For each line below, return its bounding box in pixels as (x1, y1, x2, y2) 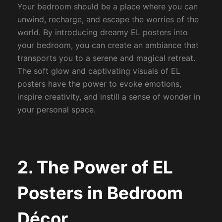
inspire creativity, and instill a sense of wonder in (17, 92, 200, 102)
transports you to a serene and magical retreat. (17, 53, 195, 63)
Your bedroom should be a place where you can (17, 1, 198, 12)
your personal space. (17, 105, 96, 115)
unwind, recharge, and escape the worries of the (17, 14, 199, 25)
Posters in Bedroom (17, 182, 183, 203)
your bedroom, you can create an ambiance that (17, 40, 199, 51)
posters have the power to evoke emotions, (17, 79, 181, 89)
